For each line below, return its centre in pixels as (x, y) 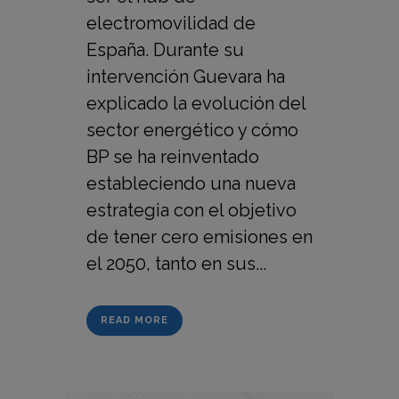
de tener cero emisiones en (199, 237)
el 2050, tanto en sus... (176, 264)
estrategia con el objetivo (191, 211)
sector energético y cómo (192, 130)
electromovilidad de (171, 24)
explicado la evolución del (196, 104)
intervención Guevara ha (186, 77)
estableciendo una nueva (191, 184)
